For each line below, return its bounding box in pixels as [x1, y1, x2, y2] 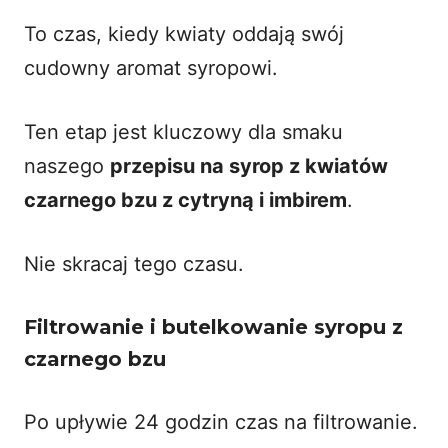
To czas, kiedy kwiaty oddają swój [24, 21, 344, 46]
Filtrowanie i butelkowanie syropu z [24, 314, 403, 339]
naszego [24, 153, 110, 178]
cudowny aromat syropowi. [24, 55, 278, 80]
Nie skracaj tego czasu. [24, 251, 244, 276]
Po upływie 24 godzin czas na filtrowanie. [24, 409, 418, 434]
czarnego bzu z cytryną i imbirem [24, 187, 347, 212]
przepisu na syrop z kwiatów [110, 153, 388, 178]
